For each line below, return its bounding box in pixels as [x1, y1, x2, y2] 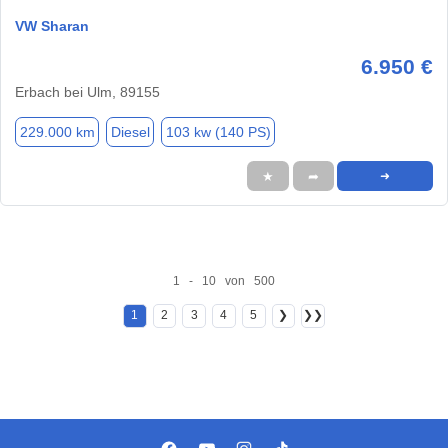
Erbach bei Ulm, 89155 [15, 84, 160, 101]
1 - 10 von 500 [172, 273, 275, 288]
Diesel [110, 123, 150, 140]
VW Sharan [15, 18, 89, 35]
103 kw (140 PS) [165, 123, 271, 140]
